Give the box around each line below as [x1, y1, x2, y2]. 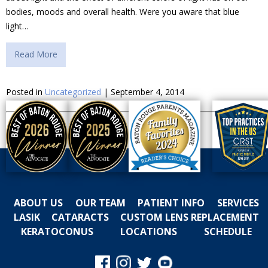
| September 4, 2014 [101, 86, 184, 98]
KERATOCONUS [21, 224, 94, 238]
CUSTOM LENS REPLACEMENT [120, 210, 260, 224]
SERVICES [217, 196, 259, 209]
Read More [14, 48, 57, 60]
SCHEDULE [203, 224, 252, 238]
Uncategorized [45, 86, 101, 98]
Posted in [6, 86, 45, 98]
